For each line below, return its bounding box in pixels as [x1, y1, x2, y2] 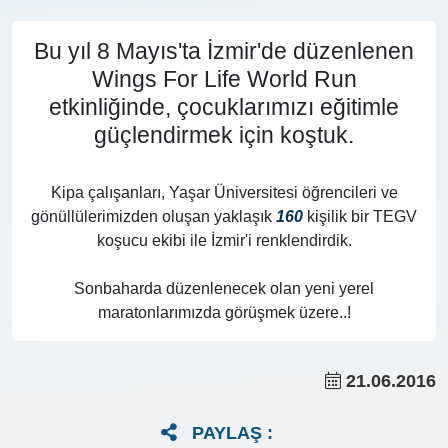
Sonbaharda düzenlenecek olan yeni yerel [74, 279, 374, 297]
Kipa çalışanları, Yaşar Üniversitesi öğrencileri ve [50, 183, 398, 201]
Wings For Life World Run [91, 65, 357, 92]
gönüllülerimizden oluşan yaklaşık [31, 207, 276, 225]
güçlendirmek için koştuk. [94, 121, 354, 148]
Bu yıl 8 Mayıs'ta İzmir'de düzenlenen [34, 37, 414, 64]
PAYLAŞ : [191, 422, 273, 443]
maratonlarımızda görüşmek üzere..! [97, 303, 351, 321]
